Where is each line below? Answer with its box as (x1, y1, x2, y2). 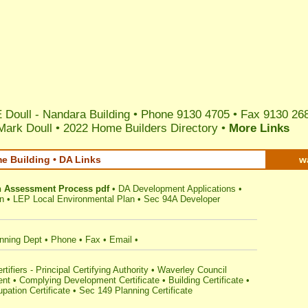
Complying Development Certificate (19, 275, 159, 285)
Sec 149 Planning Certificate (79, 285, 192, 296)
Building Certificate (168, 275, 243, 285)
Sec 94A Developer (144, 194, 220, 204)
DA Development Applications (118, 184, 236, 194)
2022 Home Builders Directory (63, 122, 218, 135)
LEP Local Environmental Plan (13, 194, 135, 204)
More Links (229, 122, 289, 135)
